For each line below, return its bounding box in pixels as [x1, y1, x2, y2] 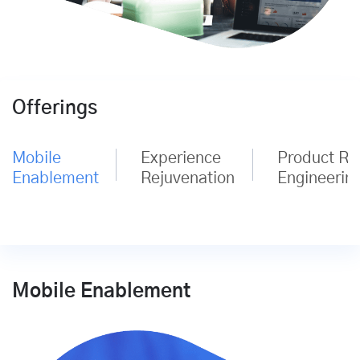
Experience [141, 150, 221, 167]
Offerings [12, 99, 97, 119]
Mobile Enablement [12, 282, 190, 302]
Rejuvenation [141, 170, 235, 187]
